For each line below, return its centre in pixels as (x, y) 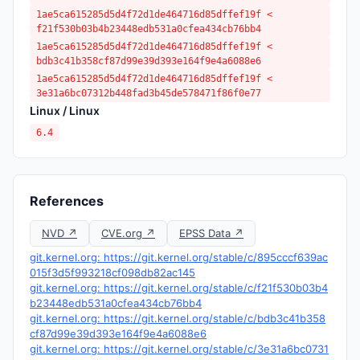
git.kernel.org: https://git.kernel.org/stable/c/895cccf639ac (179, 257)
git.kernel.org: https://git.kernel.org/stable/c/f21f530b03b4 (179, 288)
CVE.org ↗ (128, 233)
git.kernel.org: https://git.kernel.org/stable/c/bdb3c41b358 (178, 318)
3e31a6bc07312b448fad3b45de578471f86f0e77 (149, 93)
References (67, 201)
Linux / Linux (65, 110)
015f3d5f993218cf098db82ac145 (112, 272)
